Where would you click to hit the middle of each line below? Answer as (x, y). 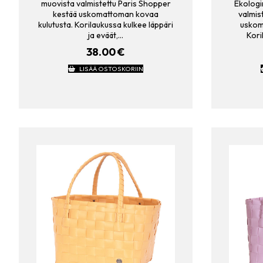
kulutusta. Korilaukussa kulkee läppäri (106, 25)
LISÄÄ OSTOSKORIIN (111, 68)
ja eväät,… (106, 36)
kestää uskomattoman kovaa (106, 14)
